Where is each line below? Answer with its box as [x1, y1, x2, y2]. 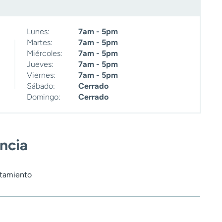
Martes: [27, 38, 53, 48]
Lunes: [27, 27, 50, 37]
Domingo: [27, 92, 60, 102]
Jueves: [27, 59, 54, 69]
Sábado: [27, 81, 55, 91]
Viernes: [27, 70, 55, 80]
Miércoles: [27, 49, 62, 58]
